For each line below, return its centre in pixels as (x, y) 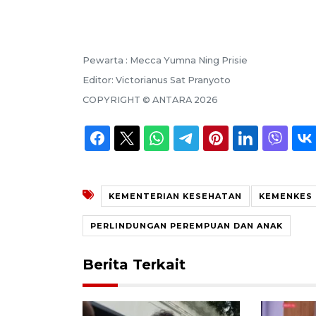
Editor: (99, 80)
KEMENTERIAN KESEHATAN (175, 196)
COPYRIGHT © (117, 99)
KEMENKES (286, 196)
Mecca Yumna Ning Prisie (189, 60)
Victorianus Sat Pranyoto (173, 80)
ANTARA (172, 99)
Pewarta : (106, 60)
